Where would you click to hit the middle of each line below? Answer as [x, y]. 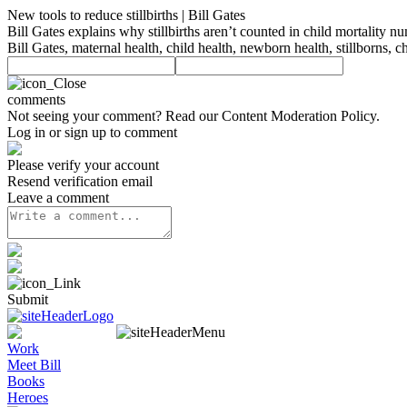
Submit [28, 299]
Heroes [28, 397]
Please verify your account [83, 165]
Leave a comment [58, 198]
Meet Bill [34, 365]
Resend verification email [80, 181]
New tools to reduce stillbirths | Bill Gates [126, 15]
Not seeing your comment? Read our [114, 116]
